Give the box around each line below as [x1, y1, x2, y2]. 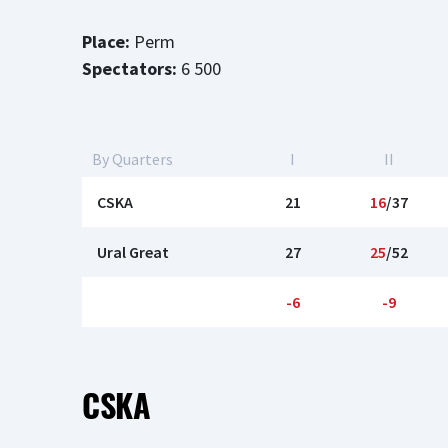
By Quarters [92, 149, 173, 169]
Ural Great [97, 242, 169, 262]
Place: [82, 30, 130, 53]
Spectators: [82, 57, 177, 80]
